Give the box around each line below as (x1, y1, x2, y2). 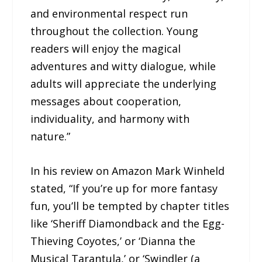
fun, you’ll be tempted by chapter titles (30, 198, 230, 213)
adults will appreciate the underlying (30, 76, 217, 91)
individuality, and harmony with (30, 111, 190, 126)
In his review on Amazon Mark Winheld (30, 163, 225, 178)
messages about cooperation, (30, 94, 182, 108)
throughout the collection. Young (30, 23, 199, 38)
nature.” (30, 129, 71, 143)
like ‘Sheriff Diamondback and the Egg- (30, 216, 225, 230)
